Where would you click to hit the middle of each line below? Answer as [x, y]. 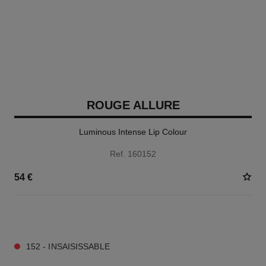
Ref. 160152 [133, 154]
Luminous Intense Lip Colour [133, 132]
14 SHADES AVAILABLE [55, 217]
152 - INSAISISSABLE [68, 246]
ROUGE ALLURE [133, 105]
